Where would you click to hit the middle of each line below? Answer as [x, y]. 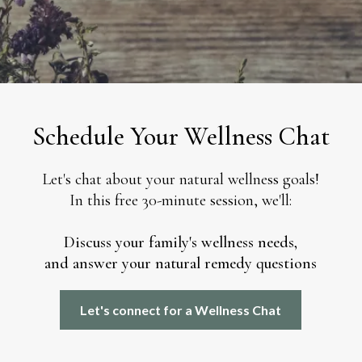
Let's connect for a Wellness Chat [181, 310]
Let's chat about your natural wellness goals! [181, 180]
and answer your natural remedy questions [181, 264]
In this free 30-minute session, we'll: [181, 201]
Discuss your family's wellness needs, [181, 243]
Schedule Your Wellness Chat [181, 137]
